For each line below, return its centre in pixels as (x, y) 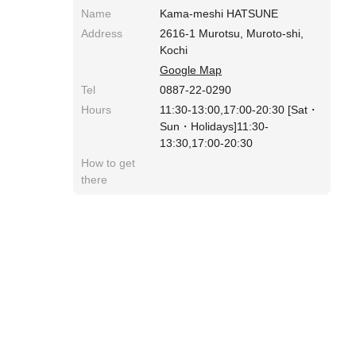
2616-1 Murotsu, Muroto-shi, (232, 33)
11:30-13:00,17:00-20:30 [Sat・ (240, 109)
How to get (108, 163)
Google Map (191, 70)
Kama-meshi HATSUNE (219, 13)
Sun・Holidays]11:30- (215, 126)
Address (102, 33)
